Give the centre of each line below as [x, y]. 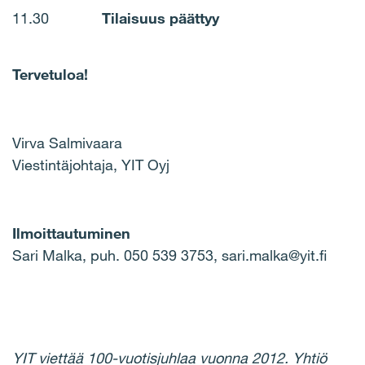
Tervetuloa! [50, 74]
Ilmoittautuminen [71, 233]
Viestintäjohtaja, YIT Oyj [91, 165]
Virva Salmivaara [67, 143]
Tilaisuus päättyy [161, 18]
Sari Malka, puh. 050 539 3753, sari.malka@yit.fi [169, 255]
